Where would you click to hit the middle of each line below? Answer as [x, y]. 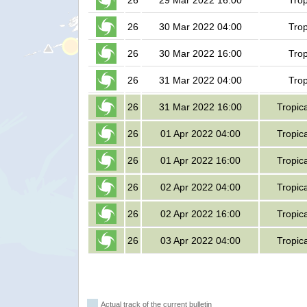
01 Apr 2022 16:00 [200, 161]
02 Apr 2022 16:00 [200, 214]
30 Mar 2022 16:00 [200, 54]
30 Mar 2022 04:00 [200, 27]
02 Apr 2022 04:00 [200, 187]
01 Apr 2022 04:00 [200, 134]
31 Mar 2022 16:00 [200, 107]
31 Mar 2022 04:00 [200, 81]
